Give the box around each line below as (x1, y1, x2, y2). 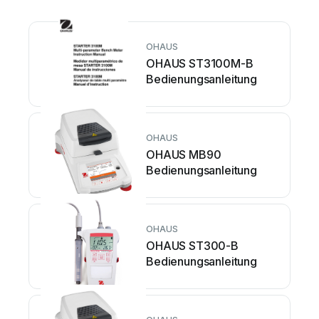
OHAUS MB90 (146, 147, 221, 162)
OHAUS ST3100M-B (146, 56, 253, 70)
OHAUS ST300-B (146, 238, 239, 253)
